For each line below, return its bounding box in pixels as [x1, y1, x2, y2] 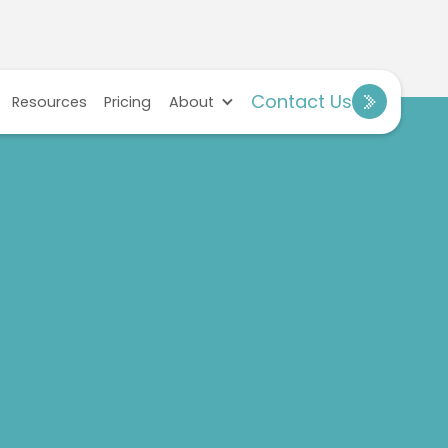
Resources [12, 91, 88, 112]
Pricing [104, 91, 152, 112]
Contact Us [251, 89, 353, 115]
